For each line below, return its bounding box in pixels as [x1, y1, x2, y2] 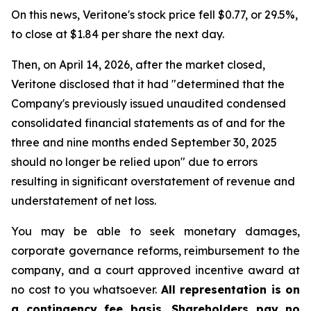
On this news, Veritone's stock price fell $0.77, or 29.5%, [11, 8, 298, 22]
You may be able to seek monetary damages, [11, 224, 300, 238]
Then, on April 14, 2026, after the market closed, [11, 58, 265, 72]
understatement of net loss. [11, 194, 156, 208]
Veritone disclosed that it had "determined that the [11, 77, 285, 91]
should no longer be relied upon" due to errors [11, 155, 258, 169]
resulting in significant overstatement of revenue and [11, 174, 295, 188]
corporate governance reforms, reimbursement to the [11, 244, 300, 258]
